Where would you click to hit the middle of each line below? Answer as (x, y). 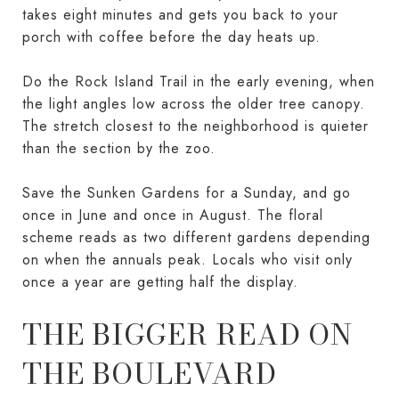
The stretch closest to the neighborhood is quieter (195, 126)
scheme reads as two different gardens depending (196, 237)
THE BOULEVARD (150, 373)
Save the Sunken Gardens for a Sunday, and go (187, 192)
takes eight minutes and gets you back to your (180, 14)
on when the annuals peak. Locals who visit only (187, 259)
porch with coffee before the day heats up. (171, 37)
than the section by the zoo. (119, 148)
